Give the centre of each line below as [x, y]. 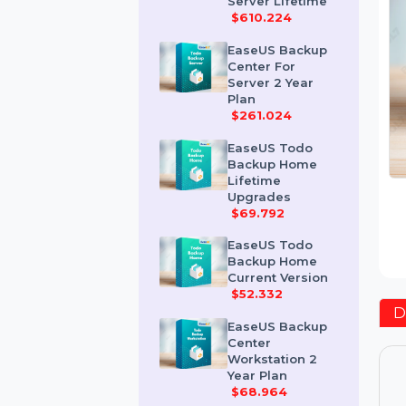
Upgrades [278, 242]
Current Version [298, 329]
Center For [281, 101]
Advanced [280, 14]
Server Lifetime [298, 32]
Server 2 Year [290, 120]
